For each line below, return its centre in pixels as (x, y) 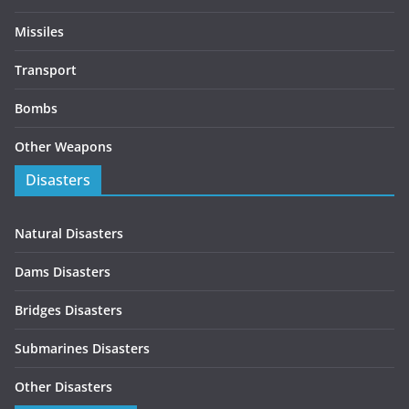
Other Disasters (63, 387)
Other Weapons (63, 147)
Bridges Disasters (68, 310)
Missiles (39, 32)
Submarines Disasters (82, 349)
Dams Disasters (63, 272)
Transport (46, 70)
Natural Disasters (69, 234)
